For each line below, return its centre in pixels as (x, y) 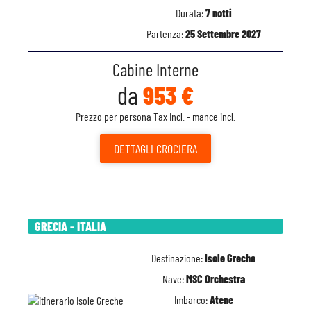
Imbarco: (192, 300)
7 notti (218, 13)
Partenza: (166, 34)
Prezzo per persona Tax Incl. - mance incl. (155, 116)
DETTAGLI (134, 149)
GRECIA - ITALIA (70, 226)
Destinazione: (178, 258)
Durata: (190, 13)
